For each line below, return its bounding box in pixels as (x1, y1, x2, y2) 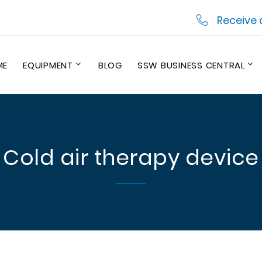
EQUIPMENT (23, 58, 73, 71)
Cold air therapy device (3, 143, 259, 173)
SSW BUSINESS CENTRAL (137, 58, 245, 71)
